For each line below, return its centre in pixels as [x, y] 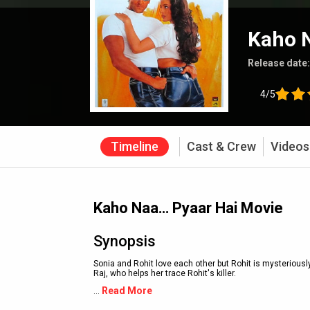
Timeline [135, 146]
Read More [127, 291]
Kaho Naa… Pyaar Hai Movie [188, 208]
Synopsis [125, 241]
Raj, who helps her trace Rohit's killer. [165, 273]
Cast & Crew [221, 146]
